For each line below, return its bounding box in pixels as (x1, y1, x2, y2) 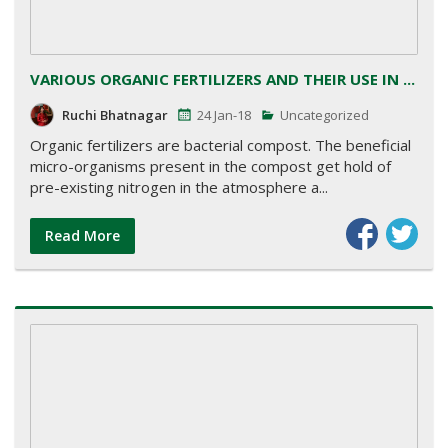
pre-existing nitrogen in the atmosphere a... (30, 176, 328, 197)
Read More (45, 225, 120, 245)
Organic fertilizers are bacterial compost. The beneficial (30, 134, 411, 155)
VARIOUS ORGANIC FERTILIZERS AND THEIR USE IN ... (30, 68, 415, 89)
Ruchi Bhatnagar (62, 105, 168, 124)
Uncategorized (277, 105, 369, 124)
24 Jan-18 (197, 105, 251, 124)
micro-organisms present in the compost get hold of (30, 155, 391, 176)
